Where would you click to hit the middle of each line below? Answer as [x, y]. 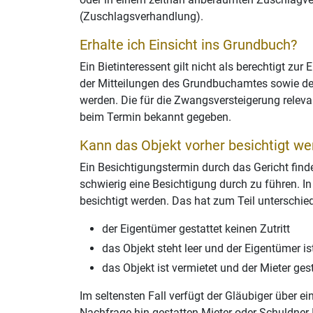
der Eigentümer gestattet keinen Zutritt [196, 229]
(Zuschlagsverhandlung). [141, 16]
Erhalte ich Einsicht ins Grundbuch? [188, 45]
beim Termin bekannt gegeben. [157, 117]
